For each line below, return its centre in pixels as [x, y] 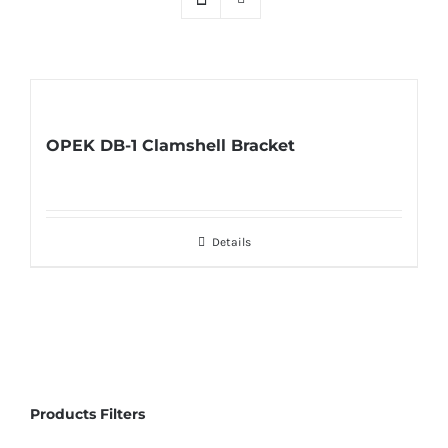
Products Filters [87, 414]
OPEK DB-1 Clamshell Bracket [170, 146]
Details [231, 242]
